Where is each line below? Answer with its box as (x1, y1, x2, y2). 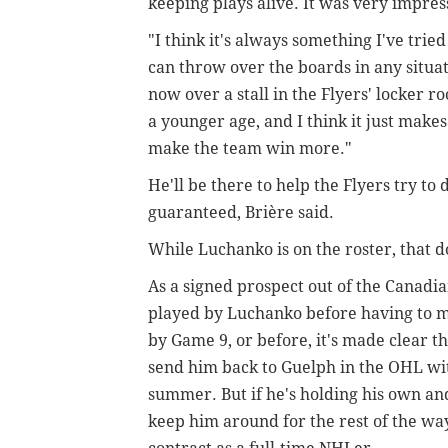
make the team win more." (148, 139, 352, 159)
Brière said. (245, 203, 334, 223)
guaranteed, (148, 203, 245, 223)
